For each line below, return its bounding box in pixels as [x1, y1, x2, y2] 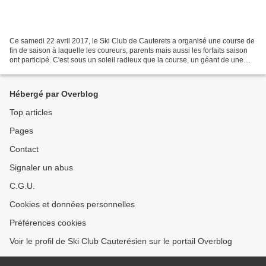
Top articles [9, 107, 52, 117]
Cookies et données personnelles [9, 199, 135, 209]
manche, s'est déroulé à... [9, 65, 91, 74]
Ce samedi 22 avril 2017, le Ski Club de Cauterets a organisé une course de [9, 36, 255, 45]
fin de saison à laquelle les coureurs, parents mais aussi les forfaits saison [9, 46, 248, 55]
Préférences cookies [9, 218, 86, 227]
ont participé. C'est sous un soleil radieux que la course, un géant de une [9, 55, 243, 64]
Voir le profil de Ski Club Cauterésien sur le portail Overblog [9, 236, 232, 246]
